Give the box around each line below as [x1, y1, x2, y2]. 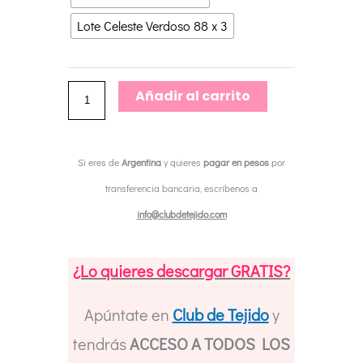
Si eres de [78, 156, 122, 169]
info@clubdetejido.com [136, 207, 227, 221]
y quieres [161, 156, 203, 169]
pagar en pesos [203, 156, 269, 169]
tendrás [73, 333, 130, 355]
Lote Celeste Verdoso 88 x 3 [77, 17, 228, 35]
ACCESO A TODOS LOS [130, 333, 290, 355]
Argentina [122, 156, 161, 169]
